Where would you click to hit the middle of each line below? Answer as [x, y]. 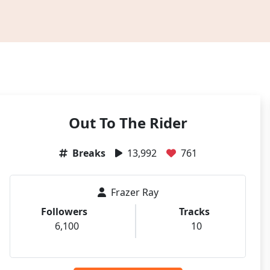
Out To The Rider [128, 123]
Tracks [194, 212]
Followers [64, 212]
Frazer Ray [134, 192]
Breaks [89, 153]
